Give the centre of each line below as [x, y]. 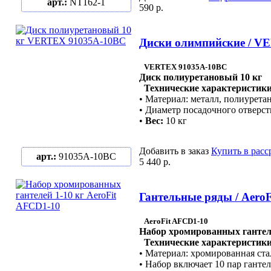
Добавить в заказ [174, 151]
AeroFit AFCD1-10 [176, 221]
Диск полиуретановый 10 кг [201, 77]
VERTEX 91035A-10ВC [185, 67]
